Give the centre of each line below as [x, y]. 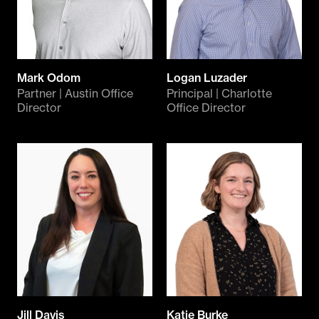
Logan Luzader [207, 77]
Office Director [206, 107]
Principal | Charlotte [219, 93]
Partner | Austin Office [75, 93]
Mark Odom [49, 77]
